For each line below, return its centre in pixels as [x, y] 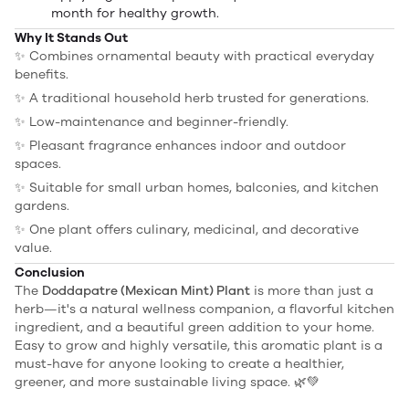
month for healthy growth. [135, 13]
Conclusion [50, 272]
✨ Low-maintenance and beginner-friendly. [152, 121]
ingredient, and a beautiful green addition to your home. [194, 327]
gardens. [42, 205]
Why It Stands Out [71, 37]
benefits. [42, 74]
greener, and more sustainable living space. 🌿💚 [167, 382]
